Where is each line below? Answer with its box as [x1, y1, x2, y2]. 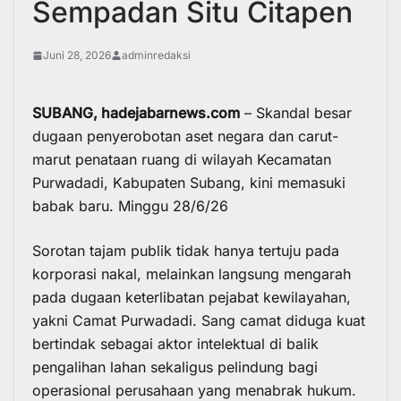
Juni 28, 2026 [43, 47, 111, 62]
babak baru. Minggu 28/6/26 [32, 196, 228, 215]
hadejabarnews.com [101, 103, 240, 122]
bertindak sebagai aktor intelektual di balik [32, 334, 319, 353]
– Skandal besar [240, 103, 352, 122]
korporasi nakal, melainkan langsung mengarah [32, 264, 351, 283]
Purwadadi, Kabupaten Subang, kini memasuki [32, 173, 346, 192]
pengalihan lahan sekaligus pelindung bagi [32, 357, 318, 376]
